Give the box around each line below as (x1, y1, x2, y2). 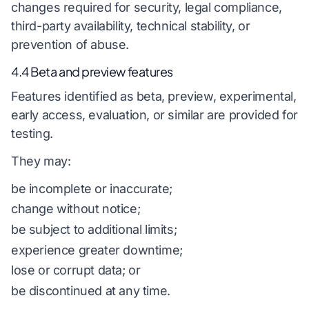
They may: (11, 154, 71, 169)
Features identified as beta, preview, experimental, (11, 89, 297, 104)
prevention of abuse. (11, 37, 130, 52)
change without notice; (11, 201, 141, 217)
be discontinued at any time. (11, 283, 170, 299)
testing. (11, 126, 53, 141)
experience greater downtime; (11, 242, 183, 257)
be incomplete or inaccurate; (11, 181, 172, 196)
